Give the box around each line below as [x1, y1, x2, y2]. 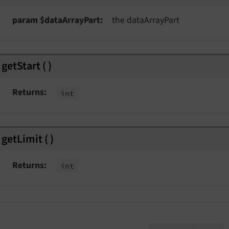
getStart [2, 58, 40, 75]
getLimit [2, 130, 42, 147]
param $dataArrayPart [12, 13, 100, 27]
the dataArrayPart [111, 13, 179, 27]
